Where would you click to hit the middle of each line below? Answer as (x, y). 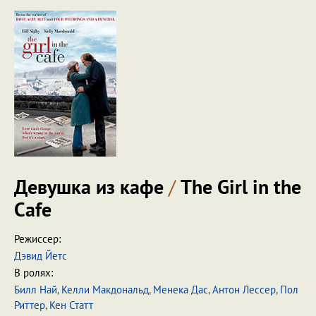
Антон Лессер (244, 290)
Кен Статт (71, 305)
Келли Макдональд (105, 290)
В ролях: (34, 273)
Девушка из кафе (91, 187)
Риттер (30, 305)
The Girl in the (238, 187)
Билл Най (36, 290)
